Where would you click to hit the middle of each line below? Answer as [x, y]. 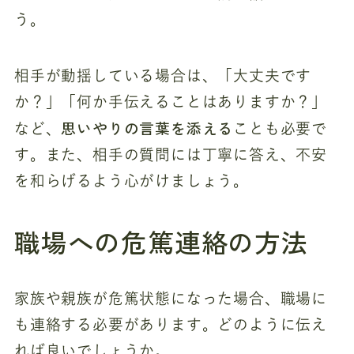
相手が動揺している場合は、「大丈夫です [163, 76]
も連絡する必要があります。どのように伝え [171, 324]
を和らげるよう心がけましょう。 [132, 181]
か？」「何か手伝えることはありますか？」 [171, 102]
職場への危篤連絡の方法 [161, 241]
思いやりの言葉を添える [147, 128]
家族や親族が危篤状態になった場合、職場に [171, 298]
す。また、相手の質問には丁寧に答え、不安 [171, 155]
